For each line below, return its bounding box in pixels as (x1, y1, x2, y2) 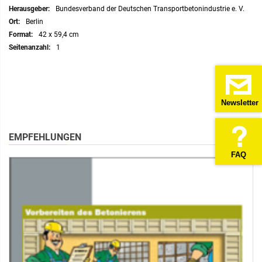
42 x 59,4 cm (39, 30, 79, 39)
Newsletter (221, 98, 258, 107)
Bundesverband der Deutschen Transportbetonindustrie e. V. (56, 4, 244, 13)
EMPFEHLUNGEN (9, 131, 81, 143)
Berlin (26, 17, 43, 26)
